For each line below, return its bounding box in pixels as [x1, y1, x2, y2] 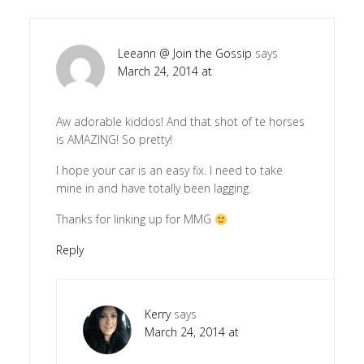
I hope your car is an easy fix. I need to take [55, 162, 283, 179]
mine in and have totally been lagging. [55, 180, 251, 197]
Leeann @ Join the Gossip [117, 45, 252, 62]
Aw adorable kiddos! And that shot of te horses [55, 114, 305, 130]
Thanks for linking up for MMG [55, 211, 214, 227]
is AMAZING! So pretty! [55, 132, 172, 148]
